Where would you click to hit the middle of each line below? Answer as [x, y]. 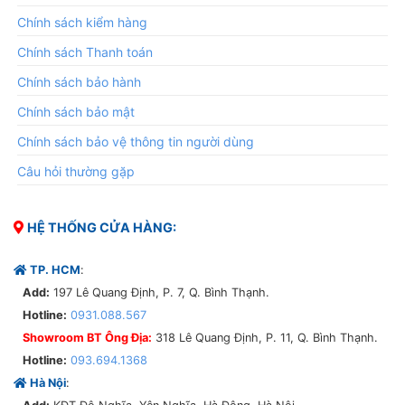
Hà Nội [48, 382]
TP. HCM [55, 269]
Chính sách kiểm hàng [82, 22]
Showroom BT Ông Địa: [87, 337]
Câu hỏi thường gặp [76, 171]
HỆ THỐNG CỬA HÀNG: [102, 227]
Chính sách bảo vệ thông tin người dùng [136, 141]
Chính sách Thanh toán [85, 52]
